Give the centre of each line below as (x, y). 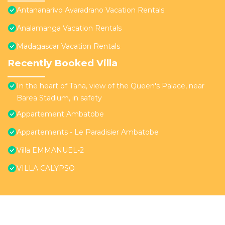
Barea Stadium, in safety (59, 98)
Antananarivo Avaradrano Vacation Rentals (90, 10)
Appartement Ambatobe (60, 114)
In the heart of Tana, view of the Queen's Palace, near (110, 86)
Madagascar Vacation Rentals (68, 46)
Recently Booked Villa (63, 63)
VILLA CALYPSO (46, 168)
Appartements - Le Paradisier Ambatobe (88, 132)
